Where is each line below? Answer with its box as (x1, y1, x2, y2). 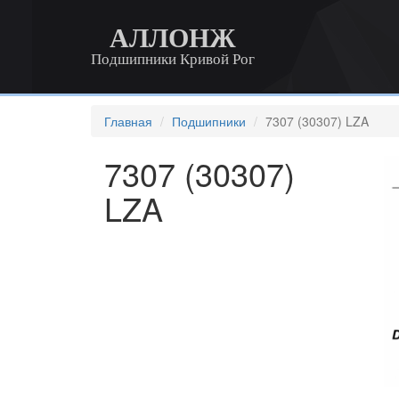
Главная (104, 112, 152, 130)
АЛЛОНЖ (110, 23, 236, 53)
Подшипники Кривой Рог (91, 51, 255, 68)
